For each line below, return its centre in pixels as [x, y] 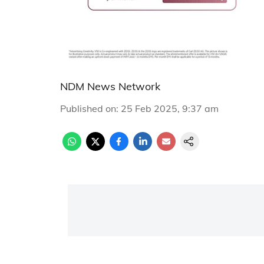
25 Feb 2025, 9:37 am [170, 108]
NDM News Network [110, 86]
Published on [88, 108]
